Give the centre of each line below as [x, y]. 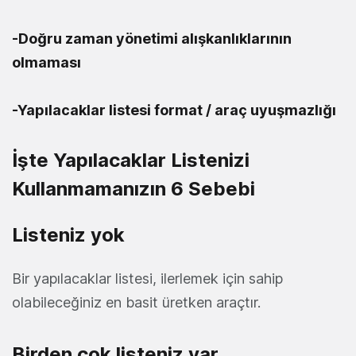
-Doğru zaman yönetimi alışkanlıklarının [152, 38]
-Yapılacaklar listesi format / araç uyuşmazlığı [174, 110]
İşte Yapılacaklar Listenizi [131, 160]
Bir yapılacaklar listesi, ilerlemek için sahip [147, 278]
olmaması [46, 62]
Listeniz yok [68, 234]
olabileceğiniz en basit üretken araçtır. [136, 302]
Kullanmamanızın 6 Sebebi [133, 188]
